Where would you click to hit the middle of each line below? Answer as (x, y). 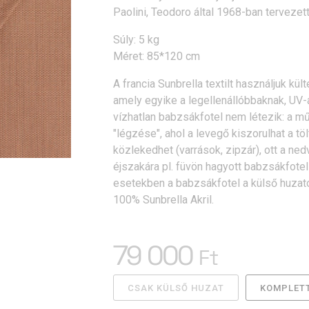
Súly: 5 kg (136, 40)
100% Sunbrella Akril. (163, 200)
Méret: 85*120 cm (156, 56)
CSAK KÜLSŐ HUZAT (176, 288)
